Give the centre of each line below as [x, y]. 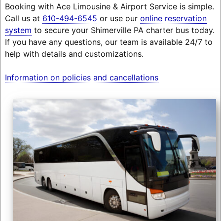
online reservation [173, 18]
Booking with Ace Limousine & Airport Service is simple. [109, 6]
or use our [118, 18]
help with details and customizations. [74, 54]
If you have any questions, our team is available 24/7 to [109, 42]
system [18, 30]
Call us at [23, 18]
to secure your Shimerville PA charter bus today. [123, 30]
